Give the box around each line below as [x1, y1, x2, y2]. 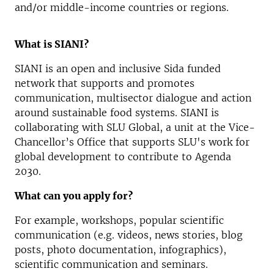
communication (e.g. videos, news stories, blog [15, 229, 243, 241]
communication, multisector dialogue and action [15, 92, 251, 104]
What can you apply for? [15, 190, 133, 202]
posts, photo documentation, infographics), [15, 243, 226, 256]
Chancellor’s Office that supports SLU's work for [15, 136, 250, 148]
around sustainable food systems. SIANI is [15, 106, 219, 119]
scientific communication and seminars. [15, 258, 208, 270]
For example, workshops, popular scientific [15, 214, 224, 226]
